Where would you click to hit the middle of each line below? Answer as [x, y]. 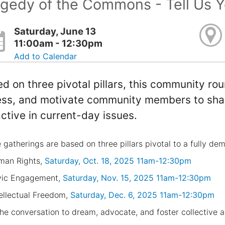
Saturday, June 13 [55, 31]
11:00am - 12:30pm [59, 43]
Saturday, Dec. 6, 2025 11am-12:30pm [143, 195]
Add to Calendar [46, 56]
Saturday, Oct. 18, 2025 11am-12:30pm [118, 160]
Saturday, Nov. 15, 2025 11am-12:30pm [137, 178]
